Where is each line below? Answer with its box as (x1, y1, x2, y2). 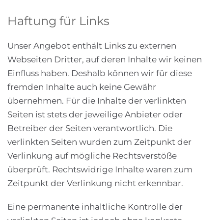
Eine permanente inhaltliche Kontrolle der (7, 201, 183, 212)
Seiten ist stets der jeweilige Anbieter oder (7, 109, 183, 119)
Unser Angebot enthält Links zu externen (7, 40, 176, 51)
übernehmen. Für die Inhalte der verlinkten (7, 95, 186, 106)
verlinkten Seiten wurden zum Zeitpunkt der (7, 137, 192, 147)
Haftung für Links (7, 13, 110, 28)
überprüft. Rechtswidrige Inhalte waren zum (7, 164, 192, 174)
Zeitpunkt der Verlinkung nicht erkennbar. (7, 178, 183, 188)
